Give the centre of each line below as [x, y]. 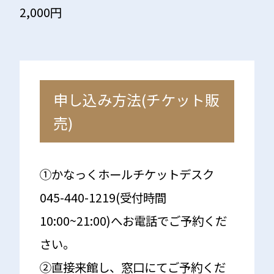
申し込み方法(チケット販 [136, 100]
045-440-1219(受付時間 [103, 197]
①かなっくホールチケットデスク [127, 174]
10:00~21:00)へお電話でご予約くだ [133, 220]
